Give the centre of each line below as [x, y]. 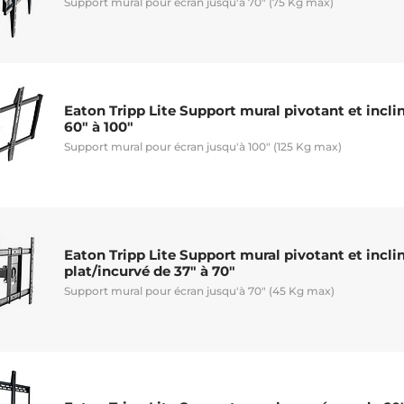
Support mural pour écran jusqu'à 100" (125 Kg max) [203, 146]
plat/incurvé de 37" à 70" [150, 271]
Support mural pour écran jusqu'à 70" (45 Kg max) [199, 290]
